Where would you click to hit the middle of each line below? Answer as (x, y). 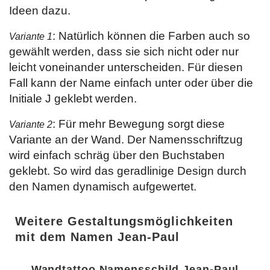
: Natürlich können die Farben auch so (151, 36)
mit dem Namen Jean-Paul (97, 237)
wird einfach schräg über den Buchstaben (117, 155)
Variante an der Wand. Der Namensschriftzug (126, 140)
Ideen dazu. (40, 11)
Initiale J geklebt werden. (73, 99)
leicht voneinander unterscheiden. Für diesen (126, 67)
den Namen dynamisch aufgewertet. (103, 187)
